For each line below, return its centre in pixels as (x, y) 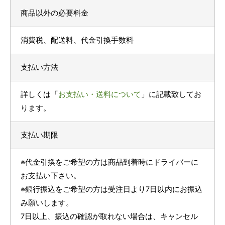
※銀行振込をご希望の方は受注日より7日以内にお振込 (111, 189)
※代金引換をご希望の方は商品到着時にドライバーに (109, 162)
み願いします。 (47, 203)
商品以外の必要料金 (54, 13)
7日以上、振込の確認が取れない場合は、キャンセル (109, 216)
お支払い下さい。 (51, 176)
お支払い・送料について (100, 94)
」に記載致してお (171, 94)
